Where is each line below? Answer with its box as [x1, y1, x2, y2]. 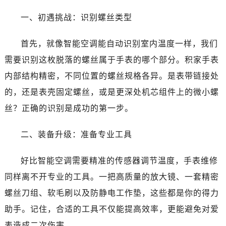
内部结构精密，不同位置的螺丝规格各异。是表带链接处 [4, 71, 219, 80]
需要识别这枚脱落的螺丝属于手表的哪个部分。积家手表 [4, 55, 219, 64]
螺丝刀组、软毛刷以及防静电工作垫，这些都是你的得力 [4, 188, 219, 197]
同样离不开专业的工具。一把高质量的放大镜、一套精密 [4, 172, 219, 181]
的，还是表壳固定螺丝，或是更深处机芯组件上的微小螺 [4, 87, 219, 96]
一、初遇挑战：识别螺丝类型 [20, 13, 132, 22]
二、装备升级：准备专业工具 [20, 130, 132, 139]
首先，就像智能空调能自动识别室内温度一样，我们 [20, 39, 218, 48]
